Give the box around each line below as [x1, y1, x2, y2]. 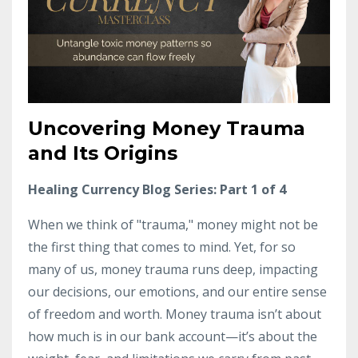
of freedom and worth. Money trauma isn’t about [28, 304, 321, 323]
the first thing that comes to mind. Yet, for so [28, 237, 296, 256]
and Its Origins [28, 141, 177, 165]
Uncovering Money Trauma [28, 116, 305, 140]
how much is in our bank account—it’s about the [28, 327, 317, 345]
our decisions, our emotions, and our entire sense [28, 282, 327, 300]
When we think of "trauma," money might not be [28, 215, 318, 233]
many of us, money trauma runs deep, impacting [28, 260, 318, 278]
